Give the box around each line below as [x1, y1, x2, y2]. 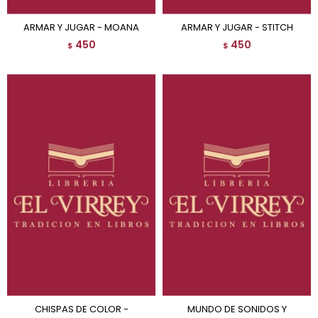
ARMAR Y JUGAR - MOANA [30, 20, 139, 34]
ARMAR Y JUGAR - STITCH [187, 20, 293, 34]
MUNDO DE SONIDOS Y [187, 302, 195, 316]
